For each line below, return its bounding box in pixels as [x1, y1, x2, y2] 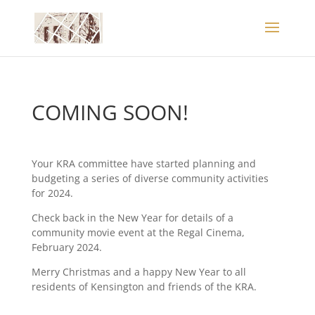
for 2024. [31, 186, 73, 200]
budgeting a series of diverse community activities [31, 172, 269, 185]
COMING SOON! [31, 98, 188, 127]
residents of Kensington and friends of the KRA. [31, 280, 257, 293]
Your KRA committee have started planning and [31, 157, 256, 170]
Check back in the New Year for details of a [31, 211, 233, 224]
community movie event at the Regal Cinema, [31, 226, 245, 239]
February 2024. [31, 240, 102, 254]
